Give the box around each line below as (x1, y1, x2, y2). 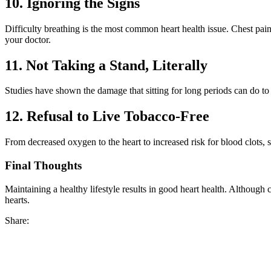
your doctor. (5, 34, 51, 45)
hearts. (5, 194, 30, 205)
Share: (5, 215, 29, 226)
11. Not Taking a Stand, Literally (5, 57, 207, 73)
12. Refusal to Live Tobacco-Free (5, 108, 209, 125)
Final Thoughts (5, 158, 82, 172)
